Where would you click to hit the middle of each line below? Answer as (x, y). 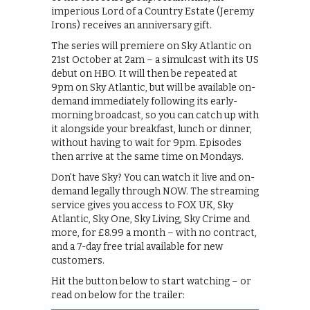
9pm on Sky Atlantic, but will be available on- (153, 88)
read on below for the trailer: (118, 295)
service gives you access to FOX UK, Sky (142, 206)
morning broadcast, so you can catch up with (155, 116)
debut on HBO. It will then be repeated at (144, 74)
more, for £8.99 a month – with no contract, (154, 233)
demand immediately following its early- (144, 102)
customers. (78, 261)
